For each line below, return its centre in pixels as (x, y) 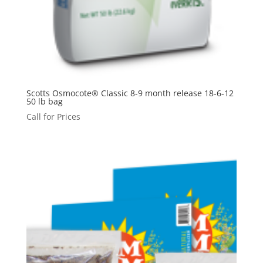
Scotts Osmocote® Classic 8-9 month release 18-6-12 (130, 93)
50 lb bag (44, 102)
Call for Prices (53, 117)
